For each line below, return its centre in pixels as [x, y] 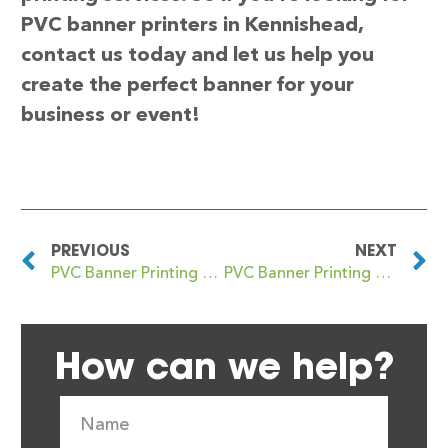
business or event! [110, 115]
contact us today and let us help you [197, 55]
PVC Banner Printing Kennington [210, 274]
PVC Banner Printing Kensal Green [383, 274]
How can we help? [224, 366]
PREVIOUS [90, 250]
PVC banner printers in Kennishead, [192, 25]
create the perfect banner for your [187, 85]
